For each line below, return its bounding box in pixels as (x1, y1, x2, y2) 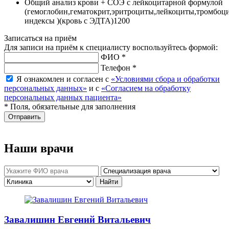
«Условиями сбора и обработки (111, 75, 220, 84)
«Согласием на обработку (101, 84, 191, 93)
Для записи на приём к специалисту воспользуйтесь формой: (4, 43, 218, 52)
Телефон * (101, 63, 136, 73)
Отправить (8, 113, 41, 121)
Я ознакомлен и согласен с (16, 75, 111, 84)
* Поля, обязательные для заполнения (4, 102, 135, 111)
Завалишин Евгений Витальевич (4, 214, 151, 225)
